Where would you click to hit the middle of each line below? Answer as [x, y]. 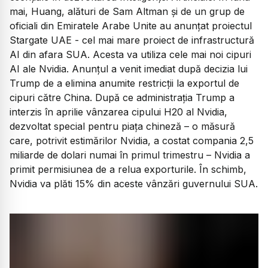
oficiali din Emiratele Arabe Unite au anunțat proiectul [131, 25]
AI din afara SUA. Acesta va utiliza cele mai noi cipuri [130, 54]
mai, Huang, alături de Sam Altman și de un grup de [127, 11]
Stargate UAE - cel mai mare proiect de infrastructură [132, 40]
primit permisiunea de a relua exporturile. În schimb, [128, 169]
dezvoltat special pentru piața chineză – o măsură [122, 126]
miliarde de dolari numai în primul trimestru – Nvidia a [130, 155]
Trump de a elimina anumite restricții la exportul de [124, 83]
